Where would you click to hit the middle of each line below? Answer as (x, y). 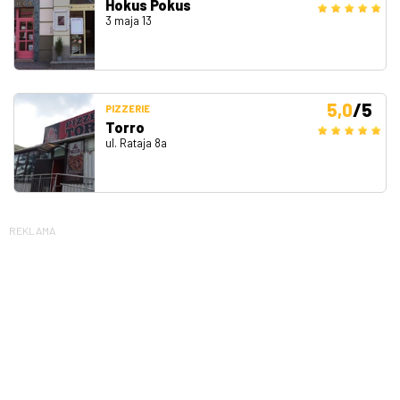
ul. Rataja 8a (136, 142)
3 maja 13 (129, 20)
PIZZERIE (128, 108)
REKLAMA (32, 230)
